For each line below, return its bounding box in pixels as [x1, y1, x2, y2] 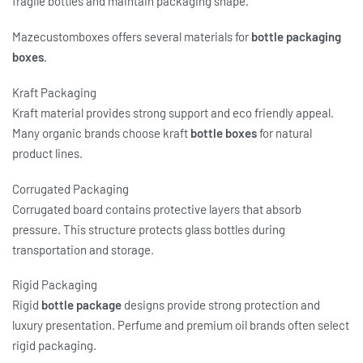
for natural [257, 125, 312, 140]
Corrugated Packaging [12, 181, 129, 196]
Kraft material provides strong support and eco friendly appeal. [12, 105, 334, 120]
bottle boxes [190, 125, 257, 140]
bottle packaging [251, 29, 341, 44]
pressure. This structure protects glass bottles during [12, 221, 285, 237]
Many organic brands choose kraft [12, 125, 190, 140]
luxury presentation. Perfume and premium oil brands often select [12, 318, 349, 333]
